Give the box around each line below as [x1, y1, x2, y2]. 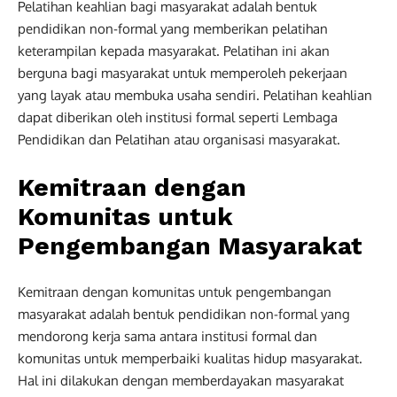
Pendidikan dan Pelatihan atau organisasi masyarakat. [18, 130, 340, 148]
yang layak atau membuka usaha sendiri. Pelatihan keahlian [18, 86, 372, 104]
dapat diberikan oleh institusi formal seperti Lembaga [18, 108, 338, 126]
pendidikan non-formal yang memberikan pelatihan [18, 19, 328, 37]
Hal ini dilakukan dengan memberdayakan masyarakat [18, 371, 344, 389]
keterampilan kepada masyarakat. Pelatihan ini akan [18, 42, 330, 59]
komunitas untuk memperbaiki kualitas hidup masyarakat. [18, 349, 362, 367]
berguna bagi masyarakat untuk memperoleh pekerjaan [18, 64, 347, 82]
